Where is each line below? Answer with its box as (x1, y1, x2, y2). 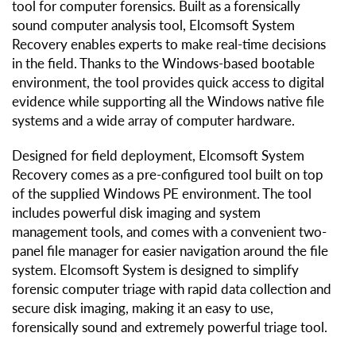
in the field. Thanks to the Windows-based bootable (12, 55, 315, 72)
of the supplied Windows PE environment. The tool (12, 185, 311, 203)
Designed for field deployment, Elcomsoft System (12, 147, 304, 164)
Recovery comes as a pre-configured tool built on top (12, 166, 323, 184)
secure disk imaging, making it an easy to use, (12, 300, 273, 317)
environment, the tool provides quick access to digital (12, 74, 324, 91)
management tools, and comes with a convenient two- (12, 223, 327, 241)
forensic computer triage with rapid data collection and (12, 281, 331, 298)
